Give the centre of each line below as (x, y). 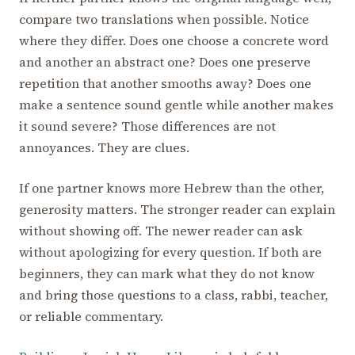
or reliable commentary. (91, 317)
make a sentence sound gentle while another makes (176, 105)
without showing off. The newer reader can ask (161, 231)
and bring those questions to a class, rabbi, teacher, (174, 295)
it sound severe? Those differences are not (147, 126)
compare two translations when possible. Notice (164, 19)
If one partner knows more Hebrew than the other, (172, 188)
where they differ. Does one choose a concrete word (174, 41)
